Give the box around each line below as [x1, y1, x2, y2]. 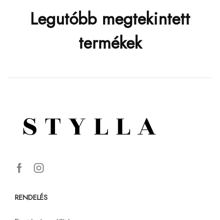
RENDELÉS [15, 192, 48, 203]
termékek [78, 30, 142, 55]
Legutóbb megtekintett [30, 6, 190, 31]
